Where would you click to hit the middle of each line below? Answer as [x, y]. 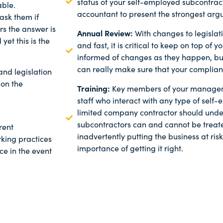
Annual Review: [106, 33]
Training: [94, 88]
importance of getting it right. [130, 148]
